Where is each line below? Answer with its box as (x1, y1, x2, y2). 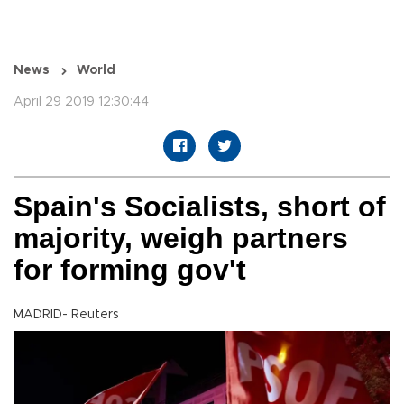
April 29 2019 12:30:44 (14, 96, 149, 109)
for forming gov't (14, 253, 246, 287)
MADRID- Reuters (14, 308, 119, 322)
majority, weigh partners (14, 222, 348, 255)
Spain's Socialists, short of (14, 190, 386, 224)
